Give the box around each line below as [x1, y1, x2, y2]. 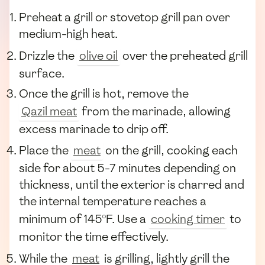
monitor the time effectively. [19, 229, 169, 245]
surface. [19, 65, 64, 81]
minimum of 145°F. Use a [19, 211, 148, 227]
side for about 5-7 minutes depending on [19, 160, 236, 176]
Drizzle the [19, 47, 77, 63]
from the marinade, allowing [79, 104, 231, 119]
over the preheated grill [120, 47, 248, 63]
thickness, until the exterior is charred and [19, 177, 244, 193]
